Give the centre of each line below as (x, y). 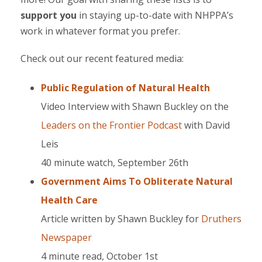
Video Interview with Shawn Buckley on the (135, 106)
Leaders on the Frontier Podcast (111, 125)
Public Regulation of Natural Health (125, 88)
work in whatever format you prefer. (100, 31)
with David (206, 125)
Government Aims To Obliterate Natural (137, 181)
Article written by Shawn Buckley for (121, 219)
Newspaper (66, 237)
